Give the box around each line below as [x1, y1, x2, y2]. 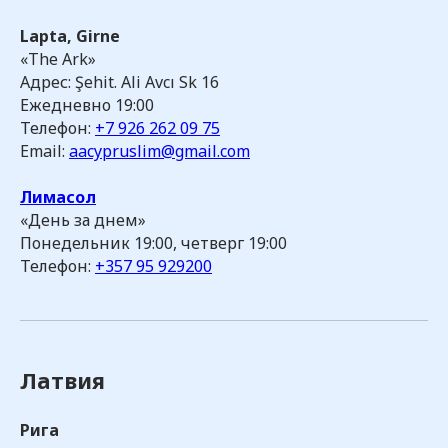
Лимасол [20, 186, 96, 208]
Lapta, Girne [20, 25, 120, 47]
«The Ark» [20, 48, 96, 70]
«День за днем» [20, 209, 146, 231]
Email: [20, 140, 69, 162]
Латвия [20, 365, 105, 395]
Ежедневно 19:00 [20, 94, 154, 116]
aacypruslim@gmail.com [69, 140, 250, 162]
